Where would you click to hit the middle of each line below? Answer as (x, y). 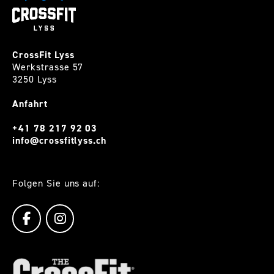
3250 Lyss (35, 79)
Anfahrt (30, 103)
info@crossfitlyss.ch (60, 140)
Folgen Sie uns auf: (56, 183)
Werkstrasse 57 (48, 67)
